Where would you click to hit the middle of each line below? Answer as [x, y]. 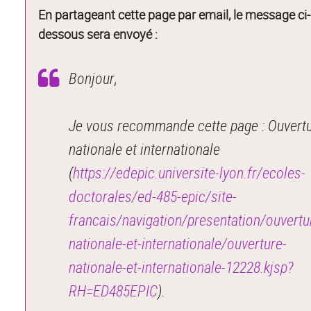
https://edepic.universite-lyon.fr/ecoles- [190, 172]
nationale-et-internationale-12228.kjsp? [182, 267]
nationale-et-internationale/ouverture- [178, 243]
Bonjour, [93, 78]
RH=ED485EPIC [114, 290]
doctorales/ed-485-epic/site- [153, 196]
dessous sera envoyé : [98, 34]
